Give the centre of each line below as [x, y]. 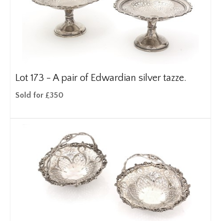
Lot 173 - [34, 78]
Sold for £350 [39, 95]
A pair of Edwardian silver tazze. [120, 78]
